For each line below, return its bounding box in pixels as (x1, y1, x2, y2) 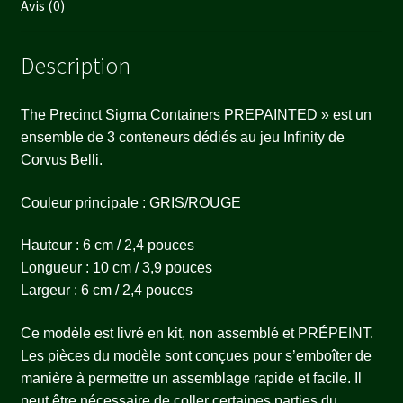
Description (20, 51, 130, 81)
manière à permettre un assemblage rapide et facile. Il (20, 371, 362, 387)
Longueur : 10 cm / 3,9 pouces (20, 260, 212, 276)
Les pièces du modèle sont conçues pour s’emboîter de (20, 348, 372, 364)
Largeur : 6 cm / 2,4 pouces (20, 282, 193, 299)
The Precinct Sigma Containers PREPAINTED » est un (20, 107, 372, 123)
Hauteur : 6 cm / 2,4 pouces (20, 237, 194, 254)
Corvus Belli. (20, 152, 103, 168)
